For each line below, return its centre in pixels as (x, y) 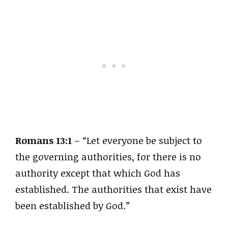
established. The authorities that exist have (113, 189)
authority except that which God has (98, 173)
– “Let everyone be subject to (137, 140)
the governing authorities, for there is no (108, 156)
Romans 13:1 (44, 140)
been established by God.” (73, 205)
